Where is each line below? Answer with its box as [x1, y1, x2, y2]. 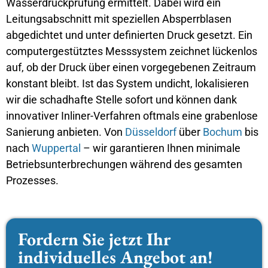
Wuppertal [32, 142, 81, 155]
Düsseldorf [125, 126, 176, 139]
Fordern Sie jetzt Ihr [18, 227, 170, 251]
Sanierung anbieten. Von [6, 126, 125, 139]
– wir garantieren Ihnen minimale [81, 142, 240, 155]
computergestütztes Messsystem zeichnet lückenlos [6, 45, 257, 58]
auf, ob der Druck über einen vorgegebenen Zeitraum [6, 61, 256, 74]
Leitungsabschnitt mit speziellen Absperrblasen [6, 13, 232, 26]
